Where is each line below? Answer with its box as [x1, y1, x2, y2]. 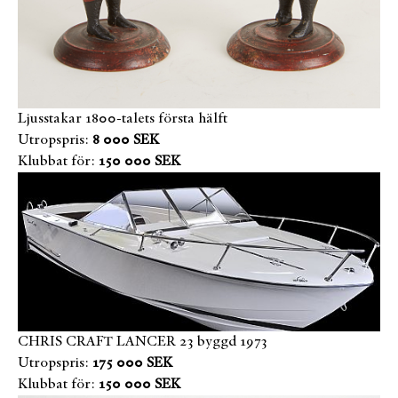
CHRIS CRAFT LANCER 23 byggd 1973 [18, 335, 267, 350]
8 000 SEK [92, 133, 159, 147]
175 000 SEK [92, 356, 172, 371]
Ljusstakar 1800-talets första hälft [18, 112, 227, 126]
